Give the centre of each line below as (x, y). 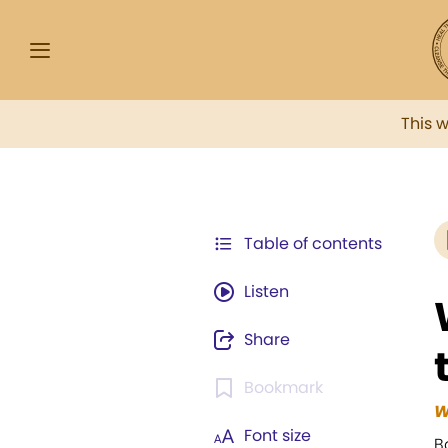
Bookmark (283, 387)
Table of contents (313, 243)
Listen (266, 291)
